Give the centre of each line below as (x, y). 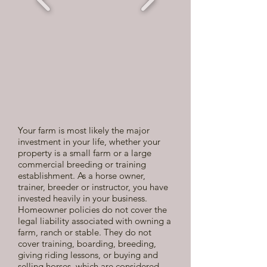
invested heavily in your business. (83, 198)
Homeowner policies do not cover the (92, 209)
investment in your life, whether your (89, 142)
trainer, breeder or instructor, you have (93, 187)
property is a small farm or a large (85, 153)
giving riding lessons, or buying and (88, 255)
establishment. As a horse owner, (82, 176)
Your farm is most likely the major (84, 130)
